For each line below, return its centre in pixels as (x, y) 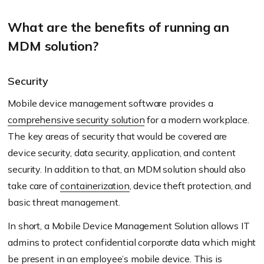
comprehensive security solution (76, 120)
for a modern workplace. (197, 120)
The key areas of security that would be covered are (118, 136)
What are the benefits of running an (118, 27)
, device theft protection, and (190, 186)
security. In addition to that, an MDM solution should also (127, 169)
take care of (34, 186)
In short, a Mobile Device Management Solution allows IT (129, 226)
